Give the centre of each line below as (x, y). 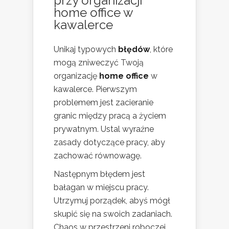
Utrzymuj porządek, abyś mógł (112, 201)
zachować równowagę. (98, 156)
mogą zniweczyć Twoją (99, 63)
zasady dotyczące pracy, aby (109, 143)
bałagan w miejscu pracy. (101, 188)
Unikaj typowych (86, 50)
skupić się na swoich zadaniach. (113, 214)
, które (161, 50)
